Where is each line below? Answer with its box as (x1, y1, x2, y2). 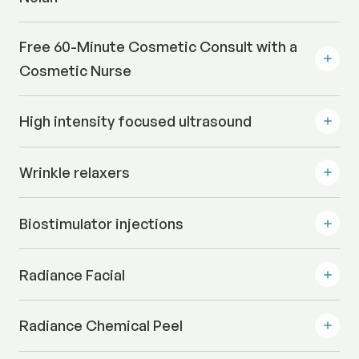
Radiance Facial (18, 265, 125, 284)
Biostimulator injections (18, 214, 184, 232)
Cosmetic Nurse (18, 62, 131, 80)
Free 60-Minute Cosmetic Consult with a (18, 38, 297, 56)
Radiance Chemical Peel (18, 317, 183, 335)
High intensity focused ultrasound (18, 112, 252, 131)
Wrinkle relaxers (18, 163, 130, 182)
